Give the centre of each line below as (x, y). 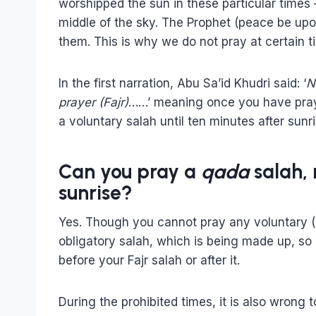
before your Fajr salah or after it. (149, 260)
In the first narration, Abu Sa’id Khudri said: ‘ (182, 83)
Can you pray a (130, 171)
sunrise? (96, 192)
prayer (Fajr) (93, 102)
